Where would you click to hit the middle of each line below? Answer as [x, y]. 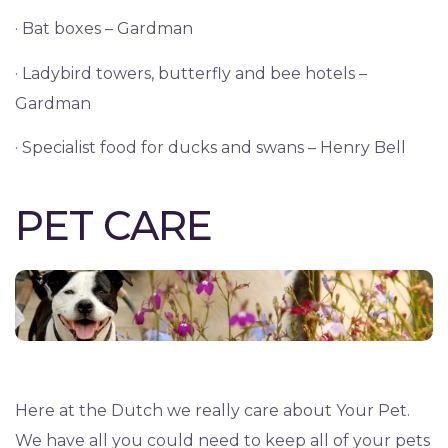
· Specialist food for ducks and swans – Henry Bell [210, 148]
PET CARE [113, 225]
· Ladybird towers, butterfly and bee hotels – [191, 73]
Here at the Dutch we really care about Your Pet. [212, 411]
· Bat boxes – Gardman [104, 29]
